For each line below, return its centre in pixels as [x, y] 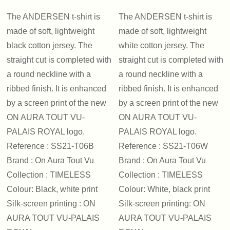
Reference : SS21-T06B [51, 146]
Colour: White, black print [164, 189]
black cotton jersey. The [50, 45]
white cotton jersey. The [161, 45]
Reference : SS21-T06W [163, 146]
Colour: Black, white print [52, 189]
